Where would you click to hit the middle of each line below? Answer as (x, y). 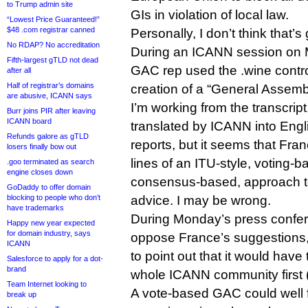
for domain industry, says (49, 233)
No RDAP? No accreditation (53, 45)
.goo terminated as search (51, 162)
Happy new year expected (51, 223)
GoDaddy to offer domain (49, 187)
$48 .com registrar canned (51, 30)
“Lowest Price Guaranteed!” (53, 19)
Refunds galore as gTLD (48, 136)
